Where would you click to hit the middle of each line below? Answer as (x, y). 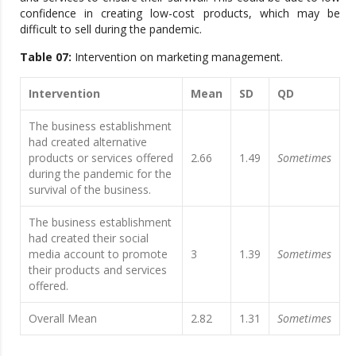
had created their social (89, 238)
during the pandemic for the (100, 173)
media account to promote (98, 253)
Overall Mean (63, 318)
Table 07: (46, 56)
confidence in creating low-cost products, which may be (180, 13)
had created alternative (88, 141)
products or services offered (101, 157)
